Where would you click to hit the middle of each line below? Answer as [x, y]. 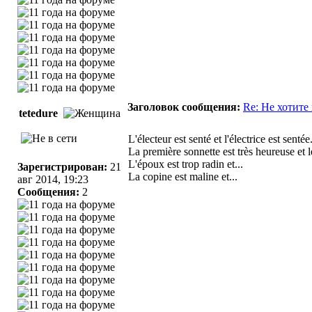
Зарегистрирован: [62, 167]
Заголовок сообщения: [184, 107]
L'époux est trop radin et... [186, 164]
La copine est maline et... [183, 177]
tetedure [38, 113]
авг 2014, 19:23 [53, 179]
